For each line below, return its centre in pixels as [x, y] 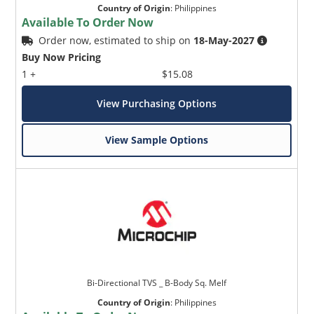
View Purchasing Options [157, 103]
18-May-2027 [224, 40]
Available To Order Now [88, 22]
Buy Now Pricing [62, 57]
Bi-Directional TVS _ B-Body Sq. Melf [157, 282]
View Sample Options [157, 139]
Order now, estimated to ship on [116, 40]
